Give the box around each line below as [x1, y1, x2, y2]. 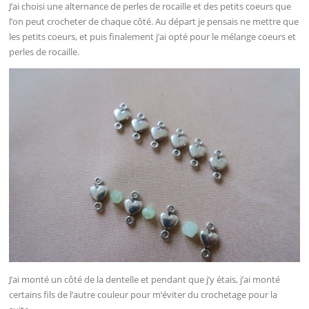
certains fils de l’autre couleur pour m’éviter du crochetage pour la [9, 288, 278, 301]
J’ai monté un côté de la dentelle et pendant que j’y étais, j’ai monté [9, 272, 281, 286]
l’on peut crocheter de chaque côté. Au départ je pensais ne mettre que [9, 15, 299, 28]
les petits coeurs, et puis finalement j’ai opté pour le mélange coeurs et [9, 30, 297, 43]
